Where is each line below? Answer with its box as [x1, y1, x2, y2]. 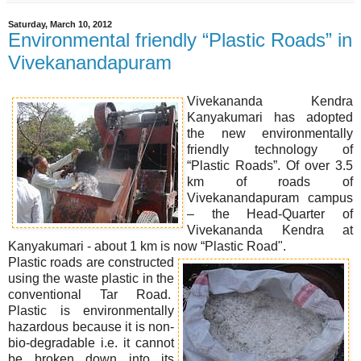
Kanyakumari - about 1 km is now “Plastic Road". [8, 239, 286, 253]
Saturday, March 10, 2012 [8, 19, 112, 30]
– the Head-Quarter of [187, 206, 353, 221]
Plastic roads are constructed [8, 255, 174, 269]
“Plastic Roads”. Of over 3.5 [187, 158, 353, 172]
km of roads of [187, 174, 353, 189]
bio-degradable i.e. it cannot [8, 335, 174, 350]
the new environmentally [187, 126, 353, 140]
